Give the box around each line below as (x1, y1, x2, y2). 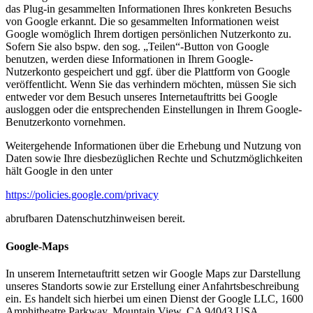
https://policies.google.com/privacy (6, 189, 159, 201)
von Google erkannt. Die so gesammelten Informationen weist (6, 15, 279, 28)
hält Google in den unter (6, 165, 112, 177)
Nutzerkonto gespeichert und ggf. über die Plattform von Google (6, 66, 290, 78)
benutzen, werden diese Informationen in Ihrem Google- (6, 53, 253, 66)
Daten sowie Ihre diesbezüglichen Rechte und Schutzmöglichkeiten (6, 152, 303, 165)
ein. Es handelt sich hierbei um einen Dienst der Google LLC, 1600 (6, 292, 303, 305)
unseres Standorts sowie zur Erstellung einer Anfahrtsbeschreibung (6, 279, 299, 292)
